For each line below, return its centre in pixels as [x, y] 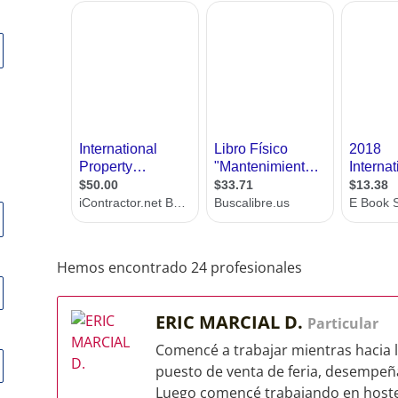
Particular [343, 323]
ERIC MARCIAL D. [231, 322]
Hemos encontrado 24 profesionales [179, 267]
